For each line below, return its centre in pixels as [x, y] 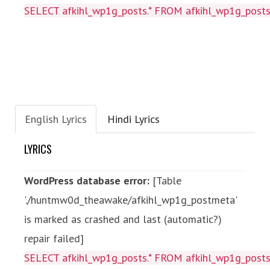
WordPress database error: [87, 181]
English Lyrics [56, 119]
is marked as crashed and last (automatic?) [123, 219]
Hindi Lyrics [133, 119]
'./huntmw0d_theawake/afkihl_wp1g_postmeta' [130, 200]
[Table [165, 181]
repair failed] [54, 238]
